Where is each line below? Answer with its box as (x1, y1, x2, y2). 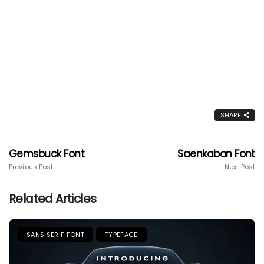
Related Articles (9, 190, 97, 207)
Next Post (225, 161, 255, 171)
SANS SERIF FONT (27, 229, 84, 239)
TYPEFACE (104, 229, 138, 239)
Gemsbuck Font (9, 146, 85, 161)
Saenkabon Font (177, 146, 255, 161)
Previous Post (9, 161, 54, 171)
